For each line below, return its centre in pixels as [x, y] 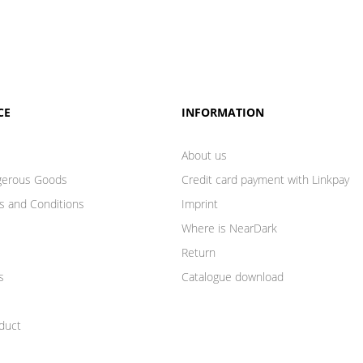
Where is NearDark [229, 228]
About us [204, 155]
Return [199, 252]
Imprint [200, 203]
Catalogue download [233, 276]
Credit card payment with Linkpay [265, 179]
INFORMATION [223, 112]
